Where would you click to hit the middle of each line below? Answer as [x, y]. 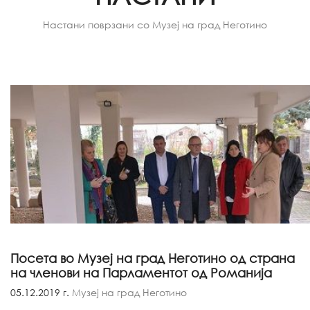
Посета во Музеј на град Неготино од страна [153, 258]
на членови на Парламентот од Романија [141, 273]
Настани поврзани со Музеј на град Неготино [155, 25]
